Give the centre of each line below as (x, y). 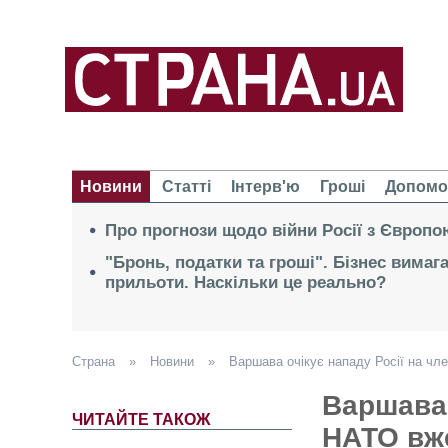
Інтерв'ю (265, 187)
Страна (95, 362)
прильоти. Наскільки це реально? (245, 283)
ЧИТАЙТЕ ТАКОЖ (141, 420)
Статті (186, 187)
